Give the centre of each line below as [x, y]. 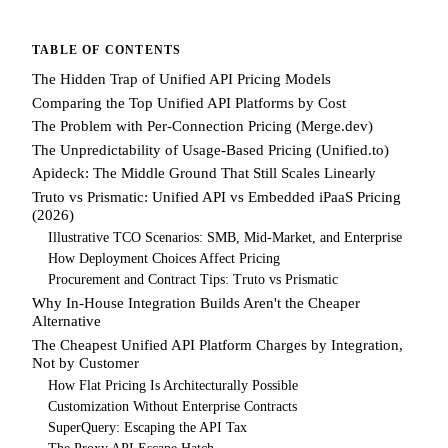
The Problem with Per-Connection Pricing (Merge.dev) [202, 126]
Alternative [66, 320]
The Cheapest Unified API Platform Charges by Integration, [217, 344]
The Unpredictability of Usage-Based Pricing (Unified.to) [210, 149]
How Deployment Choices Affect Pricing [164, 259]
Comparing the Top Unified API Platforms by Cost [189, 102]
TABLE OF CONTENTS [107, 50]
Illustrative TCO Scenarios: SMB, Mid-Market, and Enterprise [225, 237]
